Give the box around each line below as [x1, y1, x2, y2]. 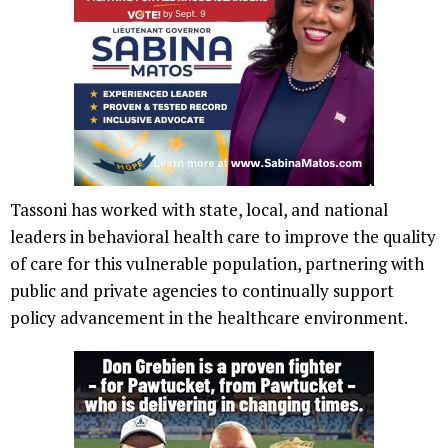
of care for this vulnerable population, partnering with [10, 251, 424, 275]
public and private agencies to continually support [10, 278, 394, 302]
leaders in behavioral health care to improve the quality [10, 224, 436, 248]
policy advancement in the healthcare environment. [10, 305, 408, 329]
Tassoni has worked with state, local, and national [10, 197, 388, 221]
